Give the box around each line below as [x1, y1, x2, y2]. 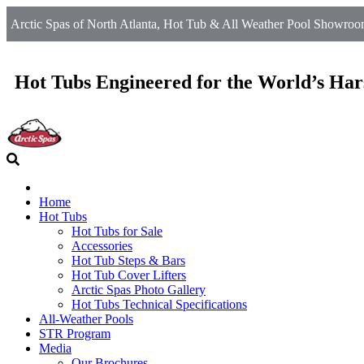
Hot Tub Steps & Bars [71, 253, 185, 267]
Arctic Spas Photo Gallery [71, 282, 206, 297]
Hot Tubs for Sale [71, 223, 162, 238]
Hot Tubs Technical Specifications [71, 297, 247, 311]
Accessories [71, 238, 132, 253]
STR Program [39, 326, 110, 340]
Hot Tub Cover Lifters [71, 267, 186, 282]
